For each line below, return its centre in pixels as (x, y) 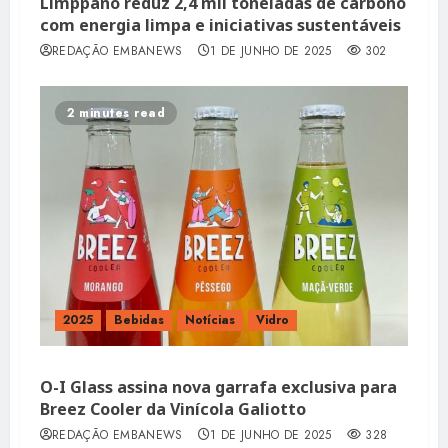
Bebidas (139, 319)
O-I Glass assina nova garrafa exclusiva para (218, 386)
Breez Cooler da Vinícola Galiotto (173, 408)
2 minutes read (116, 112)
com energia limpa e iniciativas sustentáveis (220, 24)
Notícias (210, 319)
